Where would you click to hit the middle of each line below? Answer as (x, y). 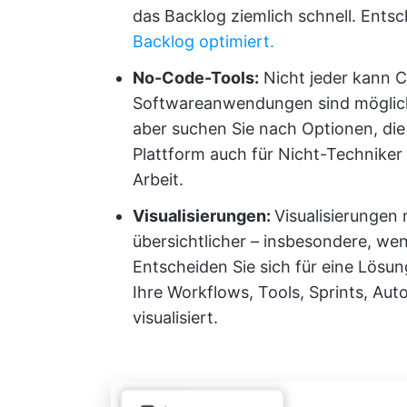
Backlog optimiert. (203, 41)
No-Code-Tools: (196, 78)
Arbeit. (158, 179)
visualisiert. (175, 318)
